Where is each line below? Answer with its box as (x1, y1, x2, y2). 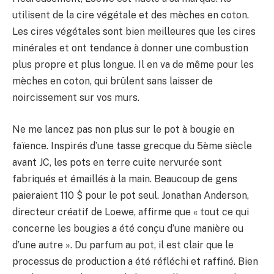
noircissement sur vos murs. (12, 92, 139, 104)
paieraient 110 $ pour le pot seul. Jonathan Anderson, (12, 190, 249, 202)
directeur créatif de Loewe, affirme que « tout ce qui (12, 206, 249, 218)
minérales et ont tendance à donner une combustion (12, 42, 248, 54)
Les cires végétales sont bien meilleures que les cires (12, 26, 256, 38)
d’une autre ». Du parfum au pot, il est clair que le (12, 239, 234, 251)
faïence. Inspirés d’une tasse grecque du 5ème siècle (12, 140, 252, 152)
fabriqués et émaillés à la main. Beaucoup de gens (12, 173, 237, 185)
